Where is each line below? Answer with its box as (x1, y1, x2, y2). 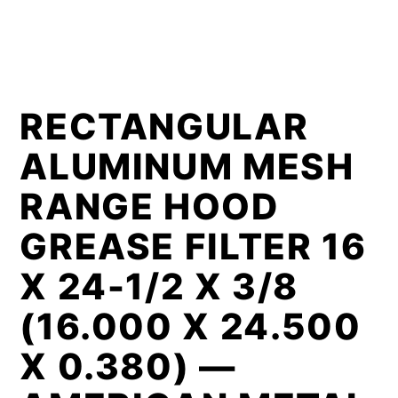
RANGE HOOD (20, 185, 279, 228)
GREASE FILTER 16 (20, 225, 367, 268)
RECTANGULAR (20, 105, 309, 148)
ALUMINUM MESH (20, 145, 354, 188)
